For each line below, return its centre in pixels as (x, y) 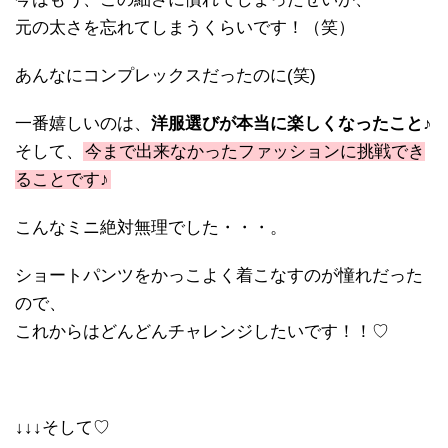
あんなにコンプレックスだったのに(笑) (165, 75)
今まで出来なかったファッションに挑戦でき (255, 151)
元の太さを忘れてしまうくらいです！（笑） (185, 27)
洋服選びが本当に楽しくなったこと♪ (291, 123)
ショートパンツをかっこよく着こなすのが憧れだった (219, 275)
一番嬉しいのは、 (83, 123)
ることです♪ (62, 179)
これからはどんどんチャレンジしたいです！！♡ (202, 331)
